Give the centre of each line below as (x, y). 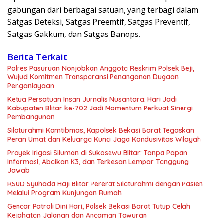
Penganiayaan (31, 86)
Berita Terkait (37, 57)
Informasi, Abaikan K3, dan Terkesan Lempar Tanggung (98, 162)
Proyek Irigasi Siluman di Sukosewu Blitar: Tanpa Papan (97, 153)
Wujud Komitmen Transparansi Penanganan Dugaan (93, 77)
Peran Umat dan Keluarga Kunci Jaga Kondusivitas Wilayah (104, 139)
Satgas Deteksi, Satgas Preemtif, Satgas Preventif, (99, 22)
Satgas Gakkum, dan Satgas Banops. (74, 34)
